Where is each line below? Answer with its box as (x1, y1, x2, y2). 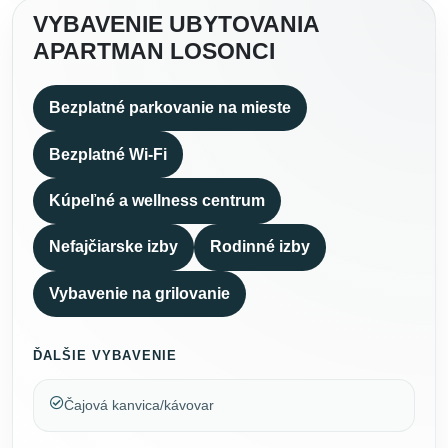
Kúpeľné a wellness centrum (49, 191, 265, 209)
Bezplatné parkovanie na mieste (49, 99, 291, 117)
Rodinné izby (210, 238, 310, 256)
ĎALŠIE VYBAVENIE (33, 347, 177, 363)
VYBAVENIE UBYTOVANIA (33, 11, 319, 37)
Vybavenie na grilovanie (49, 284, 230, 302)
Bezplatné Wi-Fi (49, 145, 167, 163)
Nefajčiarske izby (49, 238, 178, 256)
